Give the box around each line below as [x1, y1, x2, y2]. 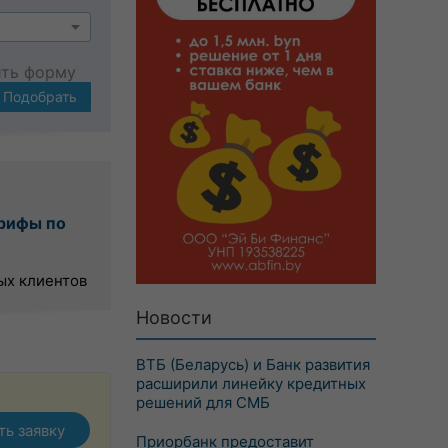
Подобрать [3, 88, 77, 105]
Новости [136, 307, 212, 328]
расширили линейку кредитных [136, 374, 366, 393]
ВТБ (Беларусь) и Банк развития [136, 355, 370, 374]
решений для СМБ [136, 393, 270, 412]
